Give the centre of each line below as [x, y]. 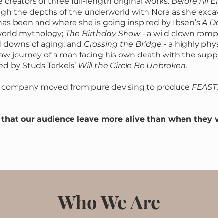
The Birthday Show [103, 33]
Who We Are [109, 202]
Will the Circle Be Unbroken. [133, 65]
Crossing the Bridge [123, 44]
